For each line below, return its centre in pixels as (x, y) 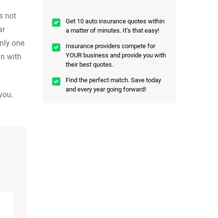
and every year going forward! (106, 89)
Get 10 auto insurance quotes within (115, 21)
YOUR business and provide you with (116, 55)
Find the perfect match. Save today (113, 80)
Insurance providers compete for (110, 46)
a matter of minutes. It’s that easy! (112, 30)
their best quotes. (90, 64)
